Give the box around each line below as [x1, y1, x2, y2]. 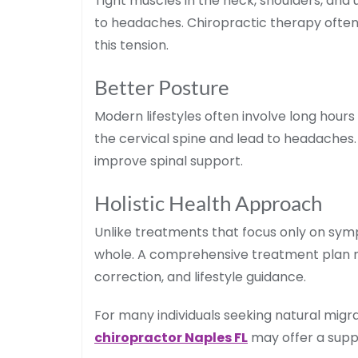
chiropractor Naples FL [94, 328, 248, 347]
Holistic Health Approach [94, 189, 322, 216]
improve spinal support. [94, 151, 243, 170]
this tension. [94, 35, 169, 54]
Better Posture [94, 74, 229, 100]
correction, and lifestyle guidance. [94, 267, 306, 286]
